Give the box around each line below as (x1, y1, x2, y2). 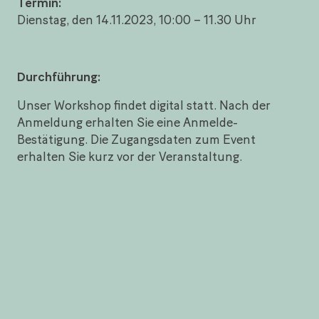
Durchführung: (17, 68, 100, 84)
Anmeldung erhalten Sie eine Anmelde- (17, 114, 238, 130)
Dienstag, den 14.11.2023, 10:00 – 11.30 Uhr (17, 11, 256, 27)
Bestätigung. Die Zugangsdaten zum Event (17, 131, 256, 147)
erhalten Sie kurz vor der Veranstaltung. (17, 148, 242, 164)
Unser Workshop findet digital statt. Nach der (17, 97, 271, 113)
